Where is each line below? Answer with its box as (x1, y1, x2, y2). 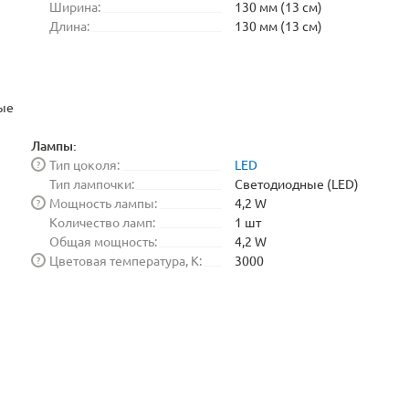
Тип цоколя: (49, 155, 120, 173)
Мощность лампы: (49, 194, 157, 211)
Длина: (49, 17, 89, 34)
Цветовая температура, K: (49, 251, 202, 268)
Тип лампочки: (49, 174, 134, 192)
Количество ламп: (49, 213, 155, 230)
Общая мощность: (49, 232, 157, 249)
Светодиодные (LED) (235, 174, 359, 192)
